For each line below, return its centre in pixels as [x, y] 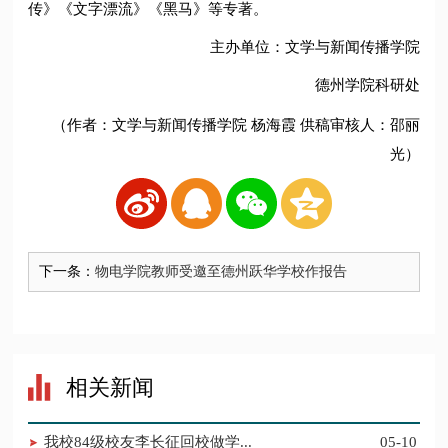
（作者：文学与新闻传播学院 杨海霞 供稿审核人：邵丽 [235, 124]
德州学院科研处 [367, 84]
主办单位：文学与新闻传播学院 [314, 46]
